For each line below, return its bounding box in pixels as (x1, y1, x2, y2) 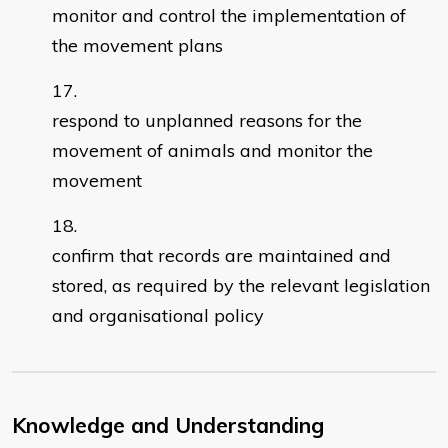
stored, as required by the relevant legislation (52, 274, 430, 298)
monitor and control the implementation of (52, 4, 406, 28)
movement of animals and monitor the (52, 139, 373, 163)
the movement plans (52, 34, 223, 58)
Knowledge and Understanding (12, 412, 324, 439)
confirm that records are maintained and (52, 244, 391, 268)
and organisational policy (52, 304, 264, 328)
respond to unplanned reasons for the (52, 109, 362, 133)
